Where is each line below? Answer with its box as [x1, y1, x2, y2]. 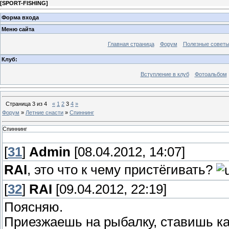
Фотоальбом [194, 71, 227, 77]
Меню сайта [2, 26, 34, 32]
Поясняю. [4, 199, 63, 214]
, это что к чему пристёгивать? [27, 162, 216, 177]
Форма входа [2, 14, 39, 20]
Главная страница [107, 40, 154, 47]
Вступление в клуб [140, 71, 189, 77]
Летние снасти [26, 109, 63, 116]
